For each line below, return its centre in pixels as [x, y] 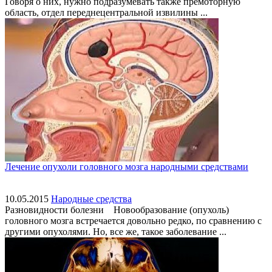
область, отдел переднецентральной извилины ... [106, 12]
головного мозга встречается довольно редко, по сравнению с [133, 220]
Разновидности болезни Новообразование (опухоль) [117, 209]
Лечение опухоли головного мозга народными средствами [127, 166]
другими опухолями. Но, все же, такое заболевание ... [116, 231]
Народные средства [91, 199]
